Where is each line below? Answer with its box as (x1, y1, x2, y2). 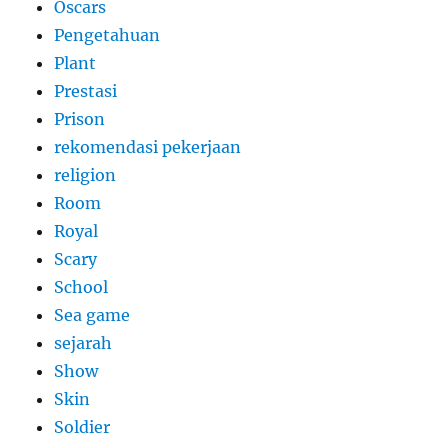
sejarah (54, 333, 113, 354)
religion (54, 165, 117, 186)
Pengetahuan (54, 25, 161, 46)
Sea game (54, 305, 131, 326)
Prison (54, 109, 106, 130)
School (54, 277, 109, 298)
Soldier (54, 417, 111, 438)
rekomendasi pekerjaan (54, 137, 242, 158)
